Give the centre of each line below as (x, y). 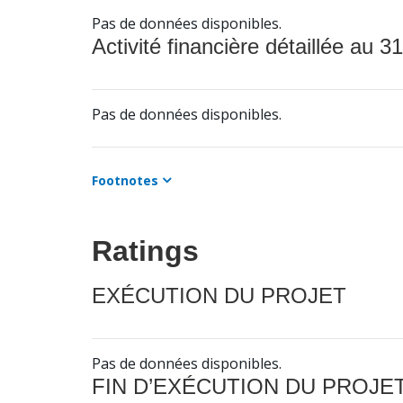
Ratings (145, 251)
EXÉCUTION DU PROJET (219, 296)
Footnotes (125, 181)
